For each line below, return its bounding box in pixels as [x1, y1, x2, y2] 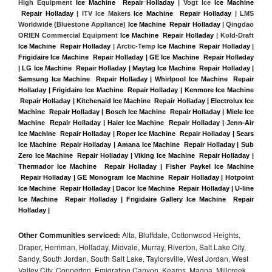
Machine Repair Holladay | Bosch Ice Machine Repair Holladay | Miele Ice [18, 108, 254, 116]
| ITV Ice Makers [73, 10, 134, 18]
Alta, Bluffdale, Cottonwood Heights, [120, 229, 240, 240]
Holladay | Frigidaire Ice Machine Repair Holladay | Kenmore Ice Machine [18, 86, 254, 94]
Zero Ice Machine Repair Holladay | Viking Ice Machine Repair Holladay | [18, 152, 254, 160]
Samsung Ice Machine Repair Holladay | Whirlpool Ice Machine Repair [18, 75, 254, 83]
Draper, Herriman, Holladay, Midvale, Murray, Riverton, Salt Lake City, [18, 241, 246, 252]
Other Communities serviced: [18, 229, 120, 240]
